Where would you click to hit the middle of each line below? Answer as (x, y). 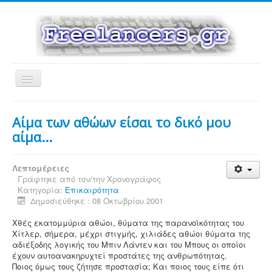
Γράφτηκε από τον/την (62, 179)
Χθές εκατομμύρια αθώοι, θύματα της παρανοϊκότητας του (128, 223)
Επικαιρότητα (92, 190)
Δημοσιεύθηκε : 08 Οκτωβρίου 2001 (97, 201)
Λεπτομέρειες (41, 168)
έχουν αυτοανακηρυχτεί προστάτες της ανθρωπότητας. (120, 255)
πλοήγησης (49, 91)
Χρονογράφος (134, 179)
